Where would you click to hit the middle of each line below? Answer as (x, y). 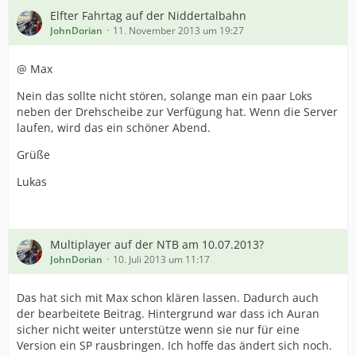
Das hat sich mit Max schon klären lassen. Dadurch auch (168, 298)
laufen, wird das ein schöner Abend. (114, 128)
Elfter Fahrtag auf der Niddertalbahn (148, 15)
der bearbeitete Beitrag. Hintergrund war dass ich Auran (168, 313)
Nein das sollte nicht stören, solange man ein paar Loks (164, 96)
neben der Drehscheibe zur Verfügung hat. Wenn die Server (177, 112)
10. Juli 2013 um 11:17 (161, 259)
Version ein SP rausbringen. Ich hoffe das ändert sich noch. (174, 345)
